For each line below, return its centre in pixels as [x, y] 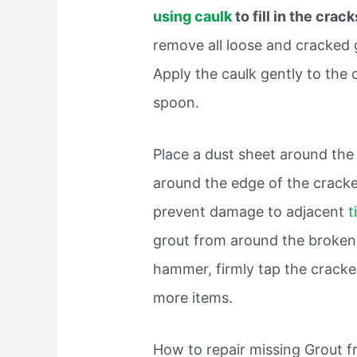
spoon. [177, 103]
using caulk [194, 17]
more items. [193, 297]
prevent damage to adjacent [251, 211]
